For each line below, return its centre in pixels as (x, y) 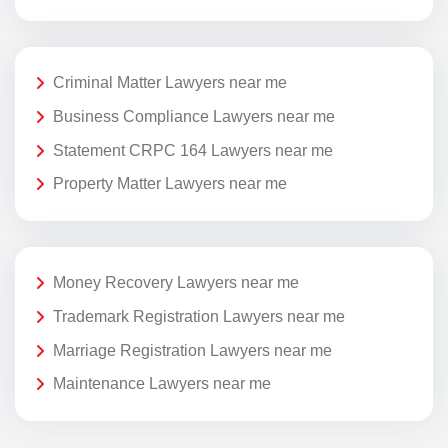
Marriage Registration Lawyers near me (192, 350)
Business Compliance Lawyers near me (194, 116)
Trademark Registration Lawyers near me (199, 316)
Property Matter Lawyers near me (170, 184)
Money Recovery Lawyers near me (176, 283)
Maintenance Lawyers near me (162, 384)
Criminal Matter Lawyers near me (170, 83)
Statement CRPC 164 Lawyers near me (193, 150)
